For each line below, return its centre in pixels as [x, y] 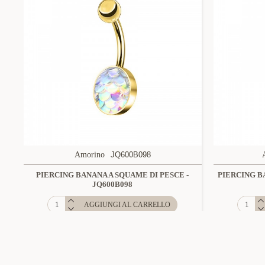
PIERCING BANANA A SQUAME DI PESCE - [113, 174]
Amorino [89, 154]
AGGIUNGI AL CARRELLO [127, 204]
